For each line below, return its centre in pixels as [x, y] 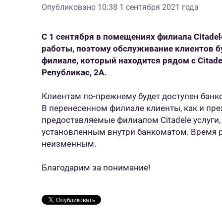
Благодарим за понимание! [96, 167]
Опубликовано [70, 7]
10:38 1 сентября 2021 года [148, 7]
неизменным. [69, 144]
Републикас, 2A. [74, 72]
